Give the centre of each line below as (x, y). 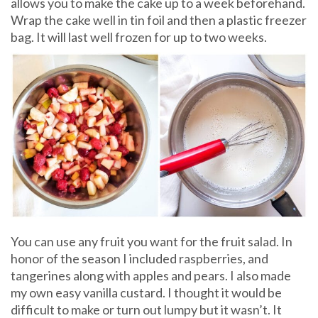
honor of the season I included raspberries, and (139, 259)
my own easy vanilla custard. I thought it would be (146, 293)
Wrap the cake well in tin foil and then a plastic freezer (159, 20)
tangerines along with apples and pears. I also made (151, 276)
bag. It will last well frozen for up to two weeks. (139, 37)
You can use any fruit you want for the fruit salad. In (152, 242)
